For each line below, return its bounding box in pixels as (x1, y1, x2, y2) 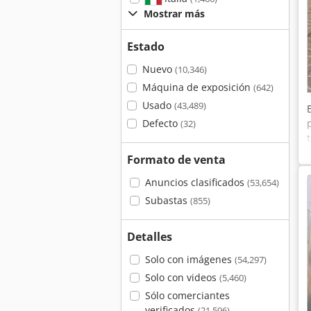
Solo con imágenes (144, 253, 235, 266)
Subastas (144, 194, 190, 207)
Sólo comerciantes (144, 289, 230, 302)
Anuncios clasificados (144, 176, 247, 189)
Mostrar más (144, 7, 205, 20)
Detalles (127, 229, 172, 244)
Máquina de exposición (142, 81, 253, 94)
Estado (127, 39, 165, 54)
